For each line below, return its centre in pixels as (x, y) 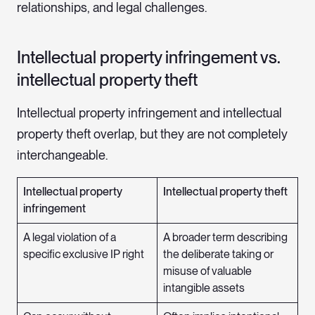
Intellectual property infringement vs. (148, 58)
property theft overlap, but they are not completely (152, 134)
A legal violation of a (70, 238)
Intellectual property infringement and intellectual (149, 113)
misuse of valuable (207, 271)
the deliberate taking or (218, 255)
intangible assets (204, 288)
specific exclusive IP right (84, 255)
